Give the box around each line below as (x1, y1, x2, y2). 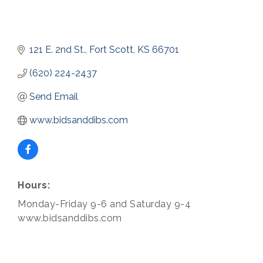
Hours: (18, 180, 50, 191)
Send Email (29, 91, 78, 103)
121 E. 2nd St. (29, 44, 85, 56)
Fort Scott (89, 44, 133, 56)
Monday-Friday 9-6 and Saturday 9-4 (18, 198, 191, 210)
